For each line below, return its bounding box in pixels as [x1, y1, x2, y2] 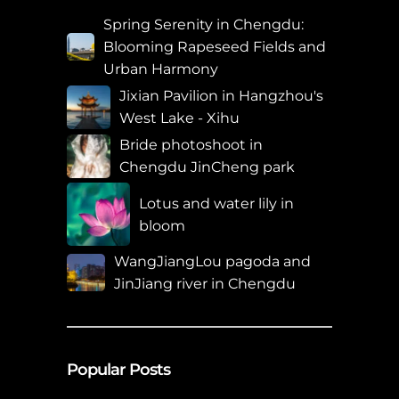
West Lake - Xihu [118, 110, 240, 127]
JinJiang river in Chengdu [113, 275, 296, 293]
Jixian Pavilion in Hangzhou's [118, 87, 323, 105]
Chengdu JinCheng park [119, 159, 296, 176]
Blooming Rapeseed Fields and [103, 38, 327, 56]
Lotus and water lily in [138, 194, 294, 212]
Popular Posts [67, 360, 170, 380]
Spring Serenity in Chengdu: [103, 16, 305, 34]
